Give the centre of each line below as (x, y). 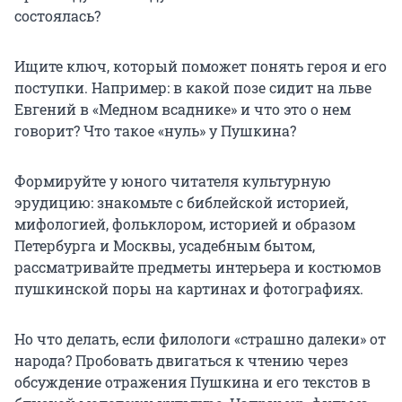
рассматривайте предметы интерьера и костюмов (198, 267)
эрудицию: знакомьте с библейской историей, (181, 203)
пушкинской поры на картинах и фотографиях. (189, 289)
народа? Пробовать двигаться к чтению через (181, 361)
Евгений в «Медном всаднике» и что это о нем (183, 109)
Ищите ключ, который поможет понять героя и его (201, 66)
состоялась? (57, 16)
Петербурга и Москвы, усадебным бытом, (165, 246)
